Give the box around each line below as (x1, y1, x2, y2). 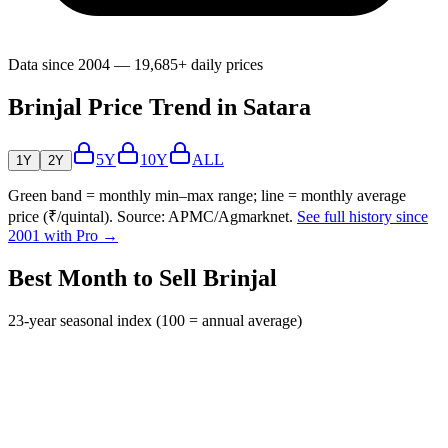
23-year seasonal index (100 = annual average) (8, 312, 302, 329)
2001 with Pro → (8, 227, 118, 245)
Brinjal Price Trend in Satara (8, 94, 311, 121)
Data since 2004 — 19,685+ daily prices (8, 56, 263, 74)
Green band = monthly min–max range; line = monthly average (8, 187, 406, 205)
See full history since (297, 208, 428, 226)
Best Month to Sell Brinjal (8, 265, 277, 292)
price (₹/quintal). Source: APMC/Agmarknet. (8, 208, 293, 226)
